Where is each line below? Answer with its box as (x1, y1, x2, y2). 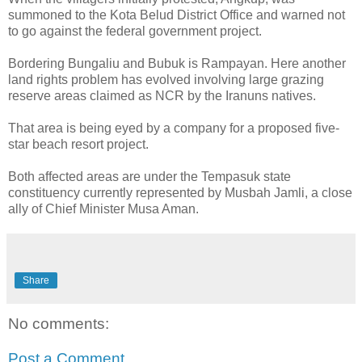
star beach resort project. (8, 137, 149, 151)
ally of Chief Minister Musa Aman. (8, 201, 199, 216)
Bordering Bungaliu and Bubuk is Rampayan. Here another (8, 56, 346, 70)
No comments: (8, 314, 109, 332)
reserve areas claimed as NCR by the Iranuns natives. (8, 88, 316, 103)
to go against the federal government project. (8, 23, 262, 38)
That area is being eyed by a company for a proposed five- (8, 120, 339, 135)
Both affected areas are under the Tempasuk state (8, 169, 291, 183)
